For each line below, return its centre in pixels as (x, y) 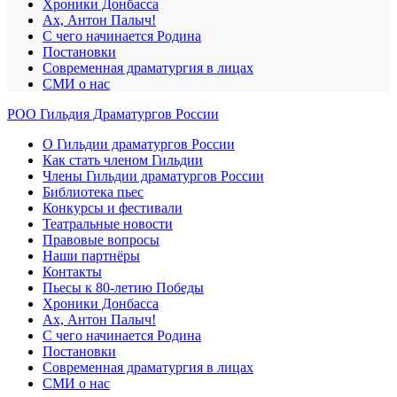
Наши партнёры (91, 255)
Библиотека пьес (93, 191)
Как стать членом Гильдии (123, 160)
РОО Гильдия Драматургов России (113, 113)
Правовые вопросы (101, 239)
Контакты (72, 271)
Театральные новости (108, 223)
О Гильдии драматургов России (139, 144)
